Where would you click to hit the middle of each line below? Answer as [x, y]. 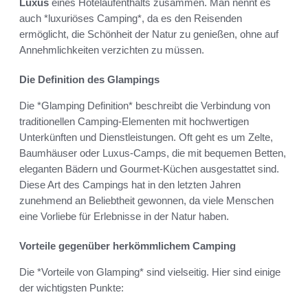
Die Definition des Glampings [89, 79]
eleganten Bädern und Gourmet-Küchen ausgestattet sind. [149, 168]
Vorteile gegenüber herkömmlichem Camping [128, 245]
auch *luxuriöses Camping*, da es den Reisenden [131, 18]
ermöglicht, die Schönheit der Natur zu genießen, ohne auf [149, 34]
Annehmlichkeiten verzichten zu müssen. [112, 49]
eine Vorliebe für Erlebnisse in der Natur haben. [124, 216]
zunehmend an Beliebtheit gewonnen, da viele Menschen [146, 200]
